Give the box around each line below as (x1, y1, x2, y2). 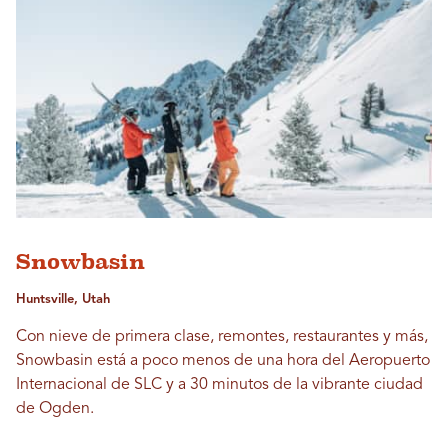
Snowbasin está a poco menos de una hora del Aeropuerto (16, 352, 430, 369)
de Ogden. (16, 400, 94, 417)
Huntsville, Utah (16, 292, 110, 306)
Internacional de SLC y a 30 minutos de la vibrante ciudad (16, 376, 423, 393)
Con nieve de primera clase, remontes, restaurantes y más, (16, 328, 428, 345)
